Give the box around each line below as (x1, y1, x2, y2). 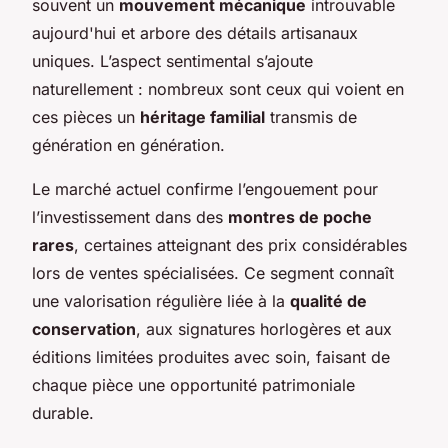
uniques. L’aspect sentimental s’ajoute (32, 50, 313, 71)
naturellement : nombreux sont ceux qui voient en (32, 78, 404, 99)
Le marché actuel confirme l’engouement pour (32, 178, 378, 199)
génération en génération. (32, 134, 225, 155)
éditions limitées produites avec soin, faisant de (32, 346, 390, 367)
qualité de (290, 290, 367, 311)
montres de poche (228, 206, 372, 227)
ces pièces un (32, 106, 140, 127)
